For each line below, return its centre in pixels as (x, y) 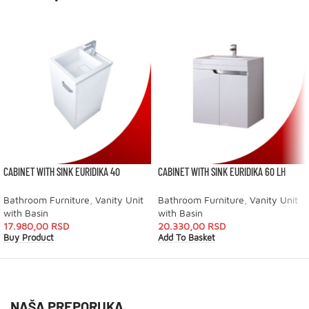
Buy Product (29, 238)
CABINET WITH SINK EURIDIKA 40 (62, 171)
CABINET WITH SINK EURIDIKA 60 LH (222, 171)
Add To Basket (187, 238)
